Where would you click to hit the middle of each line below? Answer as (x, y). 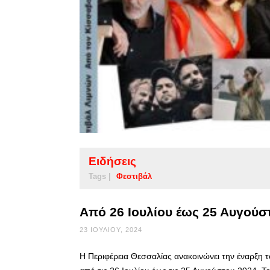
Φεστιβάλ (134, 176)
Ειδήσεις (112, 161)
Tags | (100, 176)
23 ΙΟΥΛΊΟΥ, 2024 (111, 229)
